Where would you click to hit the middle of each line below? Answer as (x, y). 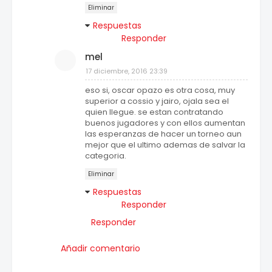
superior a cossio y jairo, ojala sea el (157, 101)
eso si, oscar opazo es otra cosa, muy (160, 90)
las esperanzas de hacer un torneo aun (163, 134)
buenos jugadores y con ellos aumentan (165, 123)
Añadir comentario (100, 249)
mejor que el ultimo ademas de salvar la (165, 145)
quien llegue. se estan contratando (154, 112)
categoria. (106, 156)
